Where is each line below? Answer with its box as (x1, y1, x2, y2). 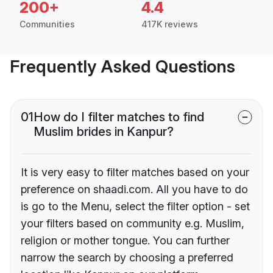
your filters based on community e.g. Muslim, (21, 217, 244, 230)
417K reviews (141, 19, 198, 30)
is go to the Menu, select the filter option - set (21, 200, 250, 213)
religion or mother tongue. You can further (21, 234, 230, 247)
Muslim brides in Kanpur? (34, 124, 174, 140)
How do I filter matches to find (34, 110, 204, 125)
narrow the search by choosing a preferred (21, 251, 233, 264)
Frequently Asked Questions (10, 56, 235, 77)
